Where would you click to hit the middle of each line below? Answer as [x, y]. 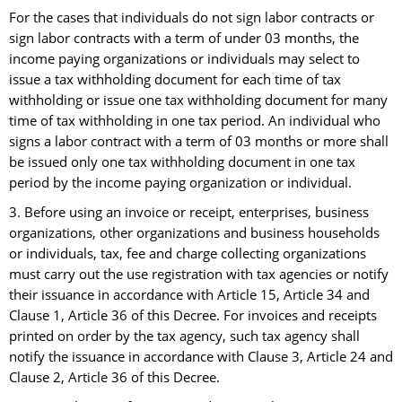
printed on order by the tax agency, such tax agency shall [184, 336]
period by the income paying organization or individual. [180, 183]
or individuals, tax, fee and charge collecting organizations [188, 254]
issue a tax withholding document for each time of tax [175, 80]
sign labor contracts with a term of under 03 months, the [184, 39]
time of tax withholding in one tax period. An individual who [195, 121]
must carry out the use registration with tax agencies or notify [199, 275]
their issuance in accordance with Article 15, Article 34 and [189, 295]
